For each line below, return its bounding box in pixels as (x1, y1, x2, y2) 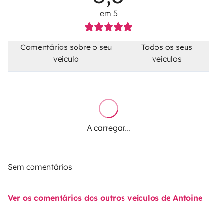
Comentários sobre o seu (20, 42, 112, 52)
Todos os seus (141, 42, 193, 52)
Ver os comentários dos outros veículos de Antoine (8, 193, 202, 202)
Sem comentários (8, 162, 72, 171)
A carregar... (87, 123, 130, 133)
